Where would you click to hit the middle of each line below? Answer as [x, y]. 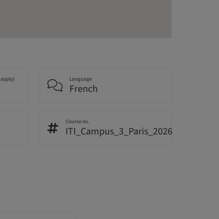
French [84, 89]
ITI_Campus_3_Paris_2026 [119, 132]
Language [81, 79]
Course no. [78, 122]
